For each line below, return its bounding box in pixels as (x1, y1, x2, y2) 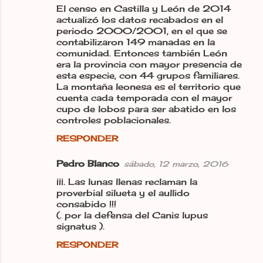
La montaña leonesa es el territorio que (56, 80, 241, 92)
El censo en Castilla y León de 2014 (56, 2, 231, 14)
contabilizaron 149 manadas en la (56, 36, 215, 48)
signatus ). (56, 220, 104, 232)
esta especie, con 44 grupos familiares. (56, 69, 240, 81)
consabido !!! (56, 198, 116, 210)
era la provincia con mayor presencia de (56, 58, 242, 70)
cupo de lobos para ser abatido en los (56, 103, 236, 114)
